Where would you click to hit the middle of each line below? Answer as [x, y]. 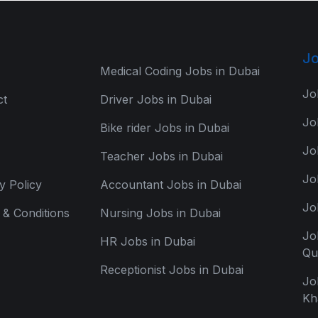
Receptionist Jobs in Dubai [172, 270]
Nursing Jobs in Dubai [160, 213]
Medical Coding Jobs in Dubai [180, 71]
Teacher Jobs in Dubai [161, 156]
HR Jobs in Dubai [148, 241]
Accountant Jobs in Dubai [171, 185]
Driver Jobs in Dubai [156, 99]
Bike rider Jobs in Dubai [165, 128]
